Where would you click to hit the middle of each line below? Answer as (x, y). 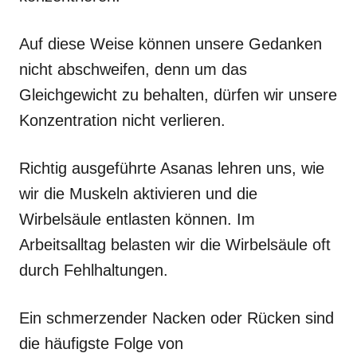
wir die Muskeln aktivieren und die (138, 193)
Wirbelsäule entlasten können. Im (137, 219)
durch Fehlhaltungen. (94, 270)
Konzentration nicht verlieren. (122, 120)
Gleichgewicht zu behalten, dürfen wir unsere (178, 94)
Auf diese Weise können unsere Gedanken (171, 43)
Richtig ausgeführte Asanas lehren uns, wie (172, 168)
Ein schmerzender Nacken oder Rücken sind (177, 318)
